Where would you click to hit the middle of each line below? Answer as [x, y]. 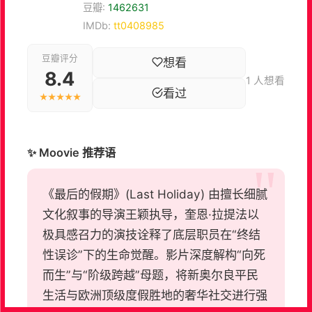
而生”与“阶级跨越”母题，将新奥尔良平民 [151, 275]
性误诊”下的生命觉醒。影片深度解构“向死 [154, 255]
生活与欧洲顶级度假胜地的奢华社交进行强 [155, 295]
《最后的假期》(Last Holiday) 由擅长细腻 [155, 194]
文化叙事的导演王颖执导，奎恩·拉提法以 [151, 214]
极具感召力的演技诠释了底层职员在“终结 [152, 235]
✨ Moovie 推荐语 [71, 152]
